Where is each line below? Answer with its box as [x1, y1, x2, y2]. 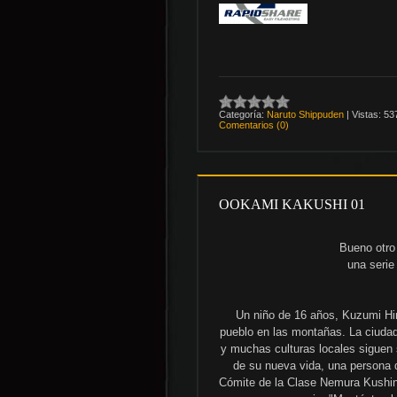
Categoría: [219, 108, 264, 120]
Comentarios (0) [219, 119, 289, 130]
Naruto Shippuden [267, 108, 344, 120]
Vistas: [352, 108, 381, 120]
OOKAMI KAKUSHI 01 [219, 196, 365, 212]
